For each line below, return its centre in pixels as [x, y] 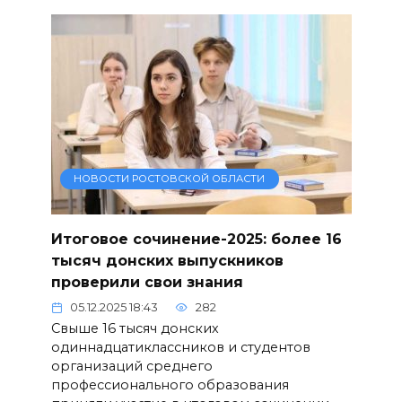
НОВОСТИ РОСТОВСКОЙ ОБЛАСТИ [170, 179]
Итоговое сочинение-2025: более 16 [196, 239]
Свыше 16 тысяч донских [135, 329]
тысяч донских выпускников [167, 260]
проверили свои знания [147, 282]
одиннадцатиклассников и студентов [180, 348]
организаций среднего [131, 367]
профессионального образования [170, 385]
